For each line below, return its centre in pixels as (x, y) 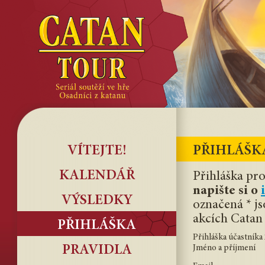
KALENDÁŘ (97, 176)
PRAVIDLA (97, 251)
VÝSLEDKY (97, 201)
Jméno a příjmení (224, 248)
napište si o (227, 191)
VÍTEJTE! (97, 151)
